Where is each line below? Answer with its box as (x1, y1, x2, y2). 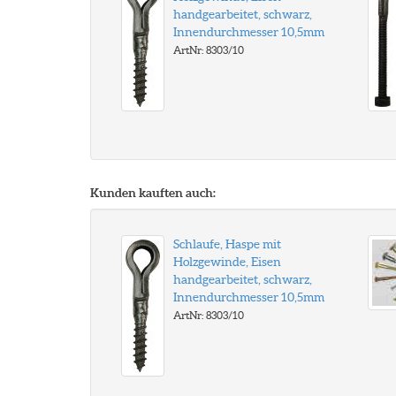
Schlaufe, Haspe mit (173, 237, 281, 251)
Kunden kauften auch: (90, 186, 216, 200)
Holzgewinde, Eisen (173, 255, 281, 269)
